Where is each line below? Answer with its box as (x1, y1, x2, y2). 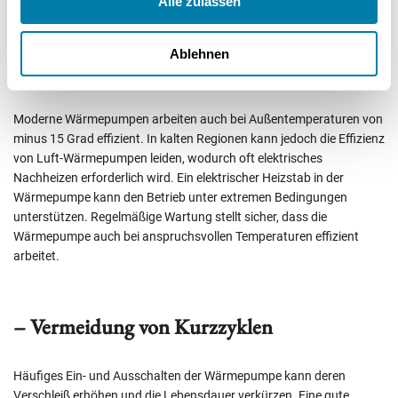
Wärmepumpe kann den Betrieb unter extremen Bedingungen (13, 190, 347, 205)
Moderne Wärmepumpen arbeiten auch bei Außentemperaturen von (13, 112, 383, 127)
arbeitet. (13, 249, 60, 264)
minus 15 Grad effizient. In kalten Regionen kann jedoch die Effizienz (13, 131, 385, 147)
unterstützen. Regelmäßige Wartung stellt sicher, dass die (13, 210, 327, 225)
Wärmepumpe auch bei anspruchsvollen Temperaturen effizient (13, 229, 359, 244)
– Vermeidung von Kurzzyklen (13, 313, 273, 341)
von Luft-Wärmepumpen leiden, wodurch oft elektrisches (13, 151, 322, 166)
